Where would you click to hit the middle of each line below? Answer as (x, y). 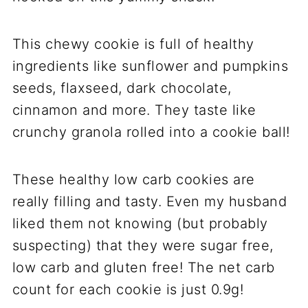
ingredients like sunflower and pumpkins (150, 66)
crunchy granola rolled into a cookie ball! (151, 132)
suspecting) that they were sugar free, (143, 245)
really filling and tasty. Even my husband (150, 201)
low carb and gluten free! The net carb (143, 267)
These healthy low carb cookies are (133, 179)
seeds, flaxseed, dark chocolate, (122, 88)
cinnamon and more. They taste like (134, 110)
